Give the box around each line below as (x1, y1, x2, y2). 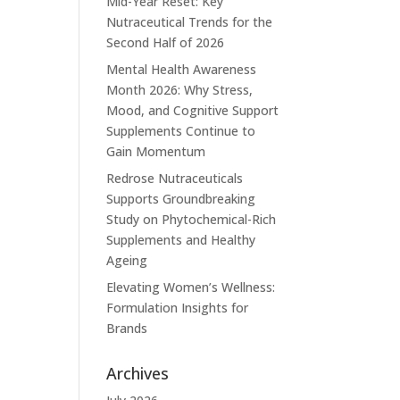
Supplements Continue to (106, 122, 256, 140)
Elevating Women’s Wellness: (106, 279, 276, 296)
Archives (106, 362, 170, 385)
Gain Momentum (106, 143, 206, 161)
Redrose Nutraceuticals (106, 170, 244, 187)
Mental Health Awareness (106, 61, 257, 79)
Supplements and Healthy (106, 231, 256, 249)
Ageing (106, 252, 148, 270)
